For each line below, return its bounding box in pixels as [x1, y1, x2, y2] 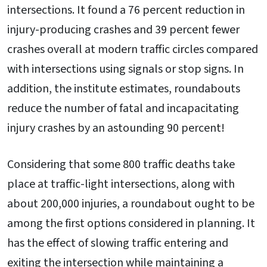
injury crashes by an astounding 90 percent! [7, 119, 225, 136]
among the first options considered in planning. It [7, 215, 255, 232]
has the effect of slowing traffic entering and [7, 235, 228, 252]
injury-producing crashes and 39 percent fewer [7, 21, 240, 38]
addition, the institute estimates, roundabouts [7, 80, 240, 97]
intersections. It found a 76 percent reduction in [7, 1, 245, 18]
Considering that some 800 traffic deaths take [7, 156, 235, 173]
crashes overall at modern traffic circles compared [7, 41, 258, 58]
